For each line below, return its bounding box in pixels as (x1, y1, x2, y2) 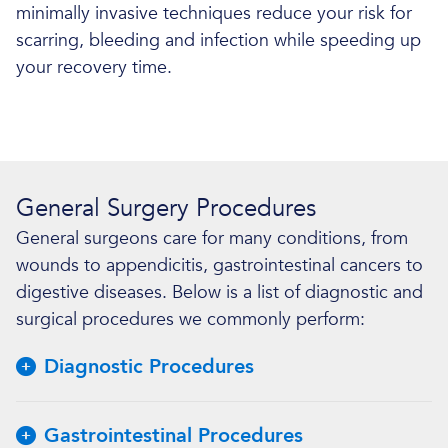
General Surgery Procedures (16, 192, 316, 225)
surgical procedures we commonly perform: (16, 307, 365, 332)
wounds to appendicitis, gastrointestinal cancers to (16, 253, 423, 278)
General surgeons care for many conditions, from (16, 226, 408, 251)
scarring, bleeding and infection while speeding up (16, 28, 421, 53)
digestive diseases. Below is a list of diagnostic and (16, 280, 423, 305)
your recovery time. (16, 55, 172, 80)
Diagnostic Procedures (44, 353, 254, 380)
